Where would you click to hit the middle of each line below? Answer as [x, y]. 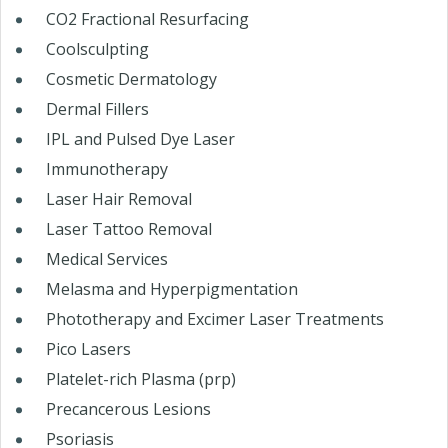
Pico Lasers [88, 349]
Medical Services [107, 259]
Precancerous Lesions [128, 409]
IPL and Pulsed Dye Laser [140, 139]
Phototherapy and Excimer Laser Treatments [215, 319]
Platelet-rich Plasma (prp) [141, 379]
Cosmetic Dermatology [131, 79]
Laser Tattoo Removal [129, 229]
